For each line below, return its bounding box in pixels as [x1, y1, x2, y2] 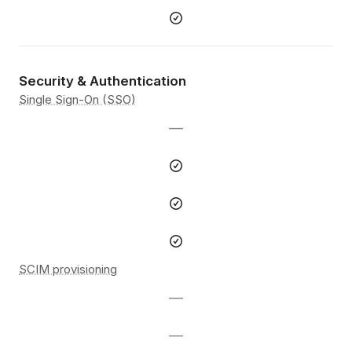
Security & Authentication [19, 73, 186, 90]
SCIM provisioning [19, 262, 117, 277]
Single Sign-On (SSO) [19, 92, 136, 108]
